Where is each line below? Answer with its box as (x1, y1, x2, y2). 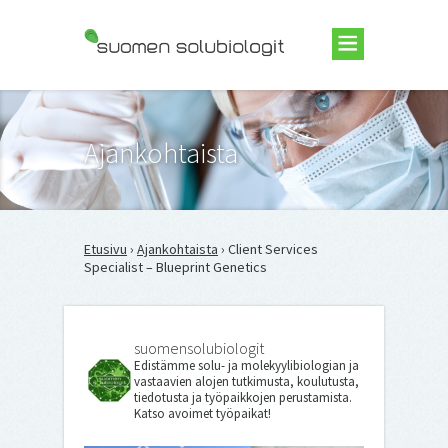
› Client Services (218, 240, 318, 258)
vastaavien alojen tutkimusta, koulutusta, (134, 373, 359, 390)
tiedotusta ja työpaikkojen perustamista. (134, 389, 352, 406)
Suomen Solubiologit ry (84, 87, 223, 105)
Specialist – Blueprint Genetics (84, 258, 267, 276)
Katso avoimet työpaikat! (134, 405, 271, 422)
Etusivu (84, 240, 127, 258)
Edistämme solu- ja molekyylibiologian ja (134, 357, 359, 374)
